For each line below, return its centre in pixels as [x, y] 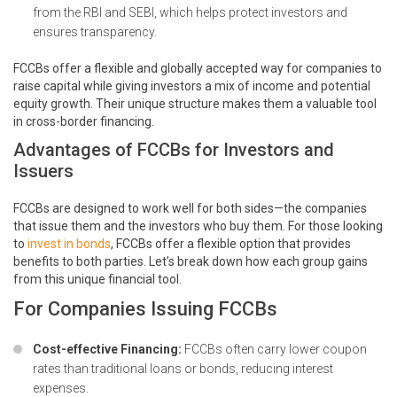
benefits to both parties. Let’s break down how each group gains [191, 261]
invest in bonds [69, 244]
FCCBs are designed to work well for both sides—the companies [190, 208]
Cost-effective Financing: [107, 349]
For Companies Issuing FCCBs [145, 309]
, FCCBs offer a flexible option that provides [231, 244]
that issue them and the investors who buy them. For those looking [198, 226]
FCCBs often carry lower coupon [274, 349]
